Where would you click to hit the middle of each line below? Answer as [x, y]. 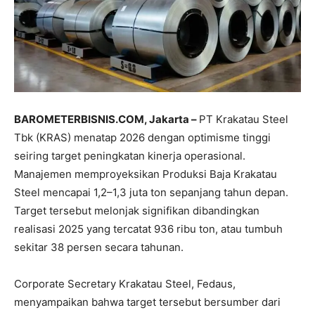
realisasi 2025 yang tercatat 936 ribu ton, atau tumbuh [148, 229]
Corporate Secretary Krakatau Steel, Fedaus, [125, 283]
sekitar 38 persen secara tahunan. [99, 247]
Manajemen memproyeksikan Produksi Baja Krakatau [146, 174]
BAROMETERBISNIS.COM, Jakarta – [107, 119]
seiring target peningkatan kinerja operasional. [130, 155]
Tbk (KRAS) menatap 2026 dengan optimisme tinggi [142, 137]
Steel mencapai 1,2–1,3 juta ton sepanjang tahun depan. [151, 192]
